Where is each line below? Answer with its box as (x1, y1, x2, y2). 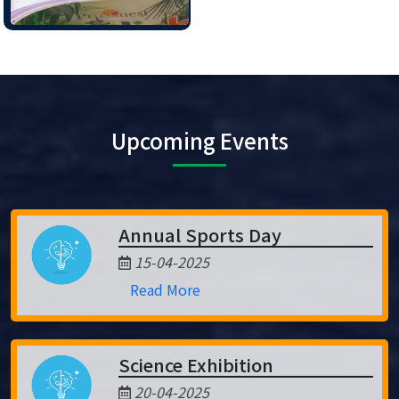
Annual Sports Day (118, 222, 281, 248)
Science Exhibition (118, 352, 273, 378)
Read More (129, 279, 200, 300)
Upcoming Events (110, 125, 289, 156)
